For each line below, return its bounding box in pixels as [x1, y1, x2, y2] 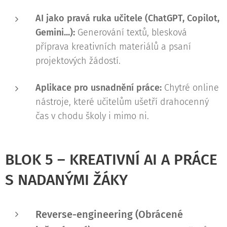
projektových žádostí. [35, 55, 121, 66]
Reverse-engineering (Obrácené [35, 208, 183, 220]
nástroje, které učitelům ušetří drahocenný [35, 96, 209, 107]
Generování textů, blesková [75, 27, 187, 38]
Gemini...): [35, 27, 75, 38]
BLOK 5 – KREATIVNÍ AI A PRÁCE [5, 150, 217, 169]
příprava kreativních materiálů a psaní [35, 41, 191, 52]
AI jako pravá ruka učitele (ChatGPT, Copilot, [35, 13, 219, 24]
